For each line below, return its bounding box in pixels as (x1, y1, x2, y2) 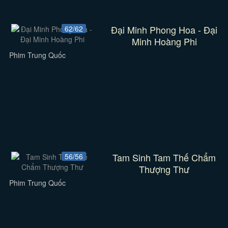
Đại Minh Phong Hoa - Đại (111, 23, 218, 36)
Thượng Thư (139, 162, 190, 176)
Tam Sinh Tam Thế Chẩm (112, 151, 216, 164)
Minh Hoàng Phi (131, 35, 197, 48)
